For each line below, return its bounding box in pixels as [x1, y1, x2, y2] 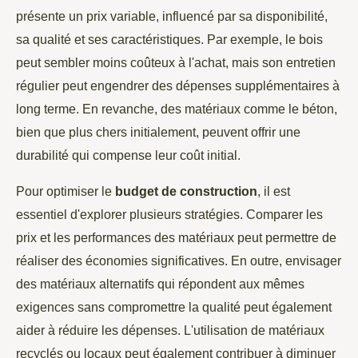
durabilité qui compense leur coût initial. [16, 148, 241, 163]
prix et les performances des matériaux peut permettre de [16, 230, 336, 245]
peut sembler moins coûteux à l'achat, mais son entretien [16, 55, 336, 70]
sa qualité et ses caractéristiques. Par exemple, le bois [16, 32, 323, 47]
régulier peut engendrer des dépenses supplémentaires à [16, 78, 340, 93]
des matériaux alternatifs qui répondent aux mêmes [16, 276, 304, 292]
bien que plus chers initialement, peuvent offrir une [16, 125, 300, 140]
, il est [257, 184, 290, 199]
